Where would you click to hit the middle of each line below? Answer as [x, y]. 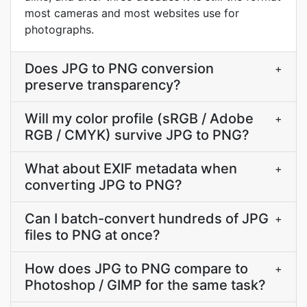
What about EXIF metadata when [131, 169]
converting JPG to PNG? [103, 185]
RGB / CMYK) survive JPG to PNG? [137, 135]
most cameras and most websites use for [132, 13]
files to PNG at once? [93, 235]
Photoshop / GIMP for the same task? [145, 285]
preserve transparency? [103, 85]
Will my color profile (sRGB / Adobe [139, 119]
